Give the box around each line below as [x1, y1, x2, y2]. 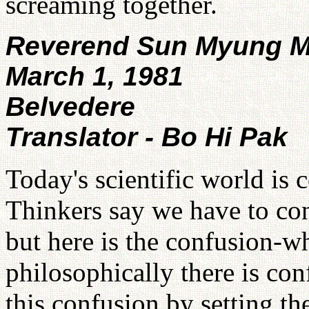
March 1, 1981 [6, 61, 183, 91]
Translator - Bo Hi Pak [6, 122, 288, 152]
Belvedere [6, 92, 135, 121]
